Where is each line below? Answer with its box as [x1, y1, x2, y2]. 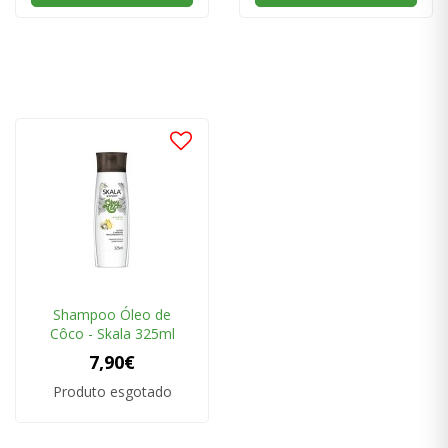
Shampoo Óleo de [53, 305, 171, 325]
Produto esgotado [52, 382, 172, 402]
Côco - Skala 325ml [49, 324, 175, 344]
